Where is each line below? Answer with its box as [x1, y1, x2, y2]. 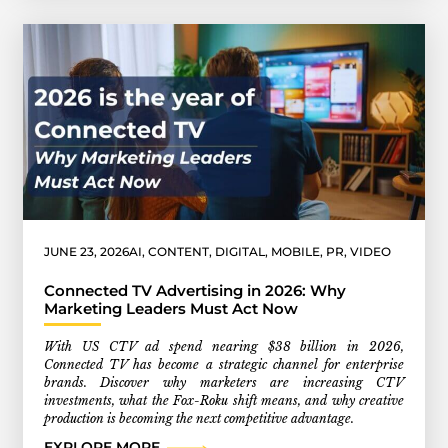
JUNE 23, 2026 [43, 244, 129, 260]
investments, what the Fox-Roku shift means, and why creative [43, 392, 405, 408]
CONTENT [147, 244, 209, 260]
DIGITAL [214, 244, 265, 260]
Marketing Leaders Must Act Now [43, 298, 298, 318]
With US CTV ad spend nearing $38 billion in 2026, [43, 338, 405, 354]
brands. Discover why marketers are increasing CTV [43, 374, 405, 390]
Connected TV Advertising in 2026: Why [43, 280, 346, 300]
